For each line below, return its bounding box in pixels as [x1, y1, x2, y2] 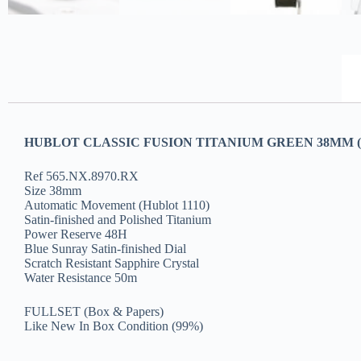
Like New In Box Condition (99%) [24, 319, 203, 334]
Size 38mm [24, 184, 81, 198]
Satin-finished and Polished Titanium [24, 213, 211, 227]
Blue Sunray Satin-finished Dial [24, 242, 186, 256]
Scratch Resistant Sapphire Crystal [24, 256, 199, 271]
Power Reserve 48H [24, 227, 127, 242]
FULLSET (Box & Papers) [24, 305, 164, 319]
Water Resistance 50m [24, 271, 137, 285]
